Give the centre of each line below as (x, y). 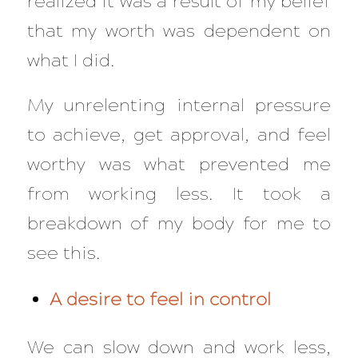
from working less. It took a (179, 193)
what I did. (73, 61)
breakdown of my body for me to (179, 223)
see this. (63, 253)
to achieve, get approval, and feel (179, 134)
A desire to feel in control (161, 300)
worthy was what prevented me (179, 164)
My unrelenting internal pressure (179, 105)
